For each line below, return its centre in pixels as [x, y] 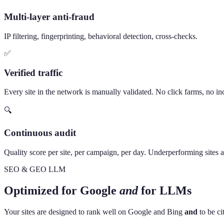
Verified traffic [33, 72]
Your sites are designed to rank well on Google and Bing [94, 211]
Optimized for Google [60, 190]
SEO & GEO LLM [35, 169]
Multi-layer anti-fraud [49, 17]
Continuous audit [40, 132]
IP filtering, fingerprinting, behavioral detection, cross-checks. [101, 36]
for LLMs [166, 190]
